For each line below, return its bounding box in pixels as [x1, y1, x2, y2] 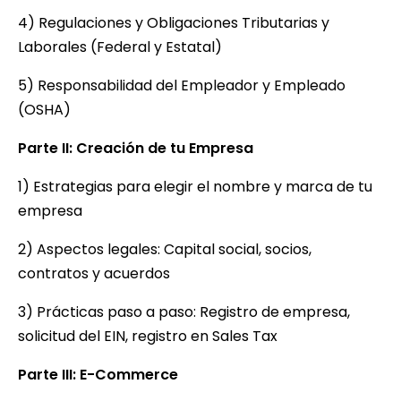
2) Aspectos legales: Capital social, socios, [18, 238, 311, 260]
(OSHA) [18, 98, 71, 120]
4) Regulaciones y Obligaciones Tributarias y [18, 12, 329, 33]
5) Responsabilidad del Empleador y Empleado [18, 74, 346, 96]
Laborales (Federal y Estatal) [18, 36, 222, 57]
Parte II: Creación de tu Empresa [18, 137, 253, 158]
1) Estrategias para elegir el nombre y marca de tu [18, 175, 372, 197]
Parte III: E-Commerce [18, 363, 178, 385]
